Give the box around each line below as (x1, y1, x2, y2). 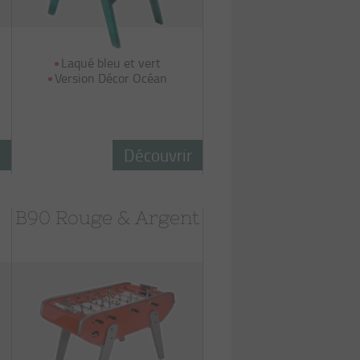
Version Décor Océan (54, 69, 167, 87)
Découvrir (123, 143, 192, 166)
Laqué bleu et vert (60, 54, 161, 72)
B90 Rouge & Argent (14, 207, 199, 228)
